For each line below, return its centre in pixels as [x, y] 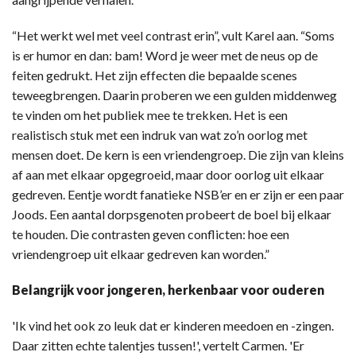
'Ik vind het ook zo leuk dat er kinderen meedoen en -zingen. [173, 326]
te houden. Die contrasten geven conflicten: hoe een [151, 234]
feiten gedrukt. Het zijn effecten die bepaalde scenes [155, 75]
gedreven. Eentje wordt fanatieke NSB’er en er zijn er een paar [178, 195]
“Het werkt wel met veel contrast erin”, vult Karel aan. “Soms [173, 36]
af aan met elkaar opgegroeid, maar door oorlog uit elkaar [168, 175]
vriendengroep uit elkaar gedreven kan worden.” [141, 254]
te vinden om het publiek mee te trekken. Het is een [150, 115]
